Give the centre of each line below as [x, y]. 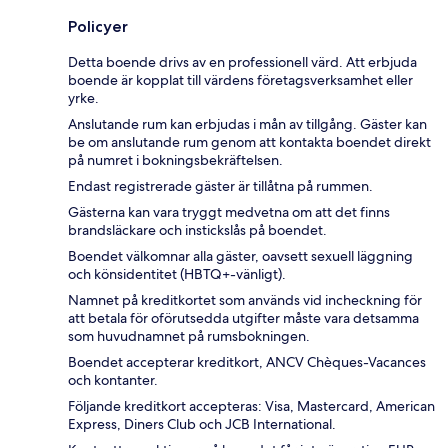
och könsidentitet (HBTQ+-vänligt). [177, 274]
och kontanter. [113, 380]
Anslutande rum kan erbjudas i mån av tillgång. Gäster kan [247, 124]
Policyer [98, 27]
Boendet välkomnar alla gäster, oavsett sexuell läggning [240, 256]
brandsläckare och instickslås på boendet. [197, 230]
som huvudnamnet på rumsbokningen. [189, 336]
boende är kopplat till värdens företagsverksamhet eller [240, 80]
